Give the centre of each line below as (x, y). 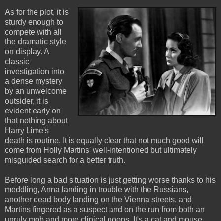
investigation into (35, 71)
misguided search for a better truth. (65, 160)
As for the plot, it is (37, 12)
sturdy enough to (34, 22)
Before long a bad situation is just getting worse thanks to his (110, 180)
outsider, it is (27, 101)
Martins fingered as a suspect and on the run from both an (105, 209)
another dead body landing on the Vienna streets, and (98, 199)
